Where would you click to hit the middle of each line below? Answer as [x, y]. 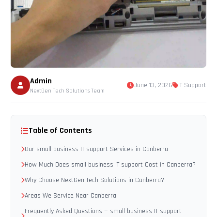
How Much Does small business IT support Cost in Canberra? [110, 165]
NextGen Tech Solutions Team [68, 91]
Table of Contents [61, 131]
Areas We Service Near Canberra [71, 196]
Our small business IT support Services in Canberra [97, 149]
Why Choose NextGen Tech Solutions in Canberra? [95, 180]
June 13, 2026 [153, 85]
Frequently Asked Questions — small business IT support [103, 211]
